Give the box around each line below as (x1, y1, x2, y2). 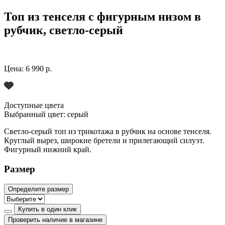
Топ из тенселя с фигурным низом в (4, 10, 201, 23)
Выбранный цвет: (4, 109, 67, 119)
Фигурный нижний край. (4, 145, 91, 154)
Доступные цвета (4, 100, 64, 109)
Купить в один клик (18, 205, 77, 213)
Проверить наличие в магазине (8, 216, 102, 224)
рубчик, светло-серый (4, 23, 123, 37)
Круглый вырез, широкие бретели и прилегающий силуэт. (4, 136, 204, 145)
